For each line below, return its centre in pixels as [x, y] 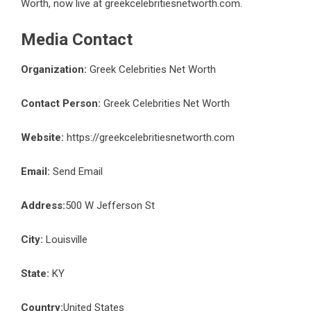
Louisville [65, 240]
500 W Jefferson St [110, 206]
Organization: [54, 70]
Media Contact [77, 40]
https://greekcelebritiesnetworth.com [151, 138]
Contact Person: [61, 104]
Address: [43, 206]
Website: [42, 138]
